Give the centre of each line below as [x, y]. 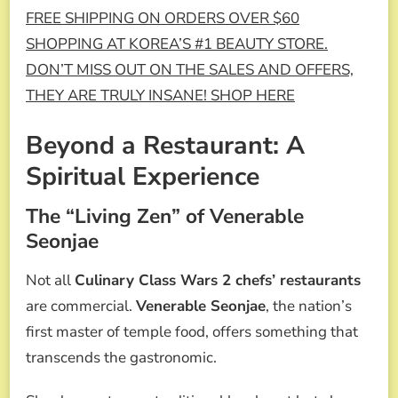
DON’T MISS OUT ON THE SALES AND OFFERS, [190, 70]
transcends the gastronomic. [121, 358]
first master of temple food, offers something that [192, 332]
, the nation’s [309, 306]
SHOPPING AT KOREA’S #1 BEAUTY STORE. [177, 44]
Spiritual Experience [143, 176]
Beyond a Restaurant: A [165, 145]
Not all [50, 281]
